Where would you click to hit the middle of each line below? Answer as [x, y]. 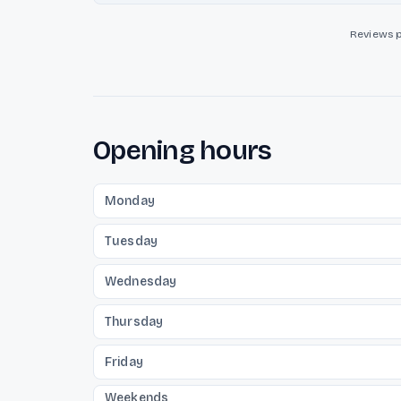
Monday [130, 201]
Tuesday [132, 241]
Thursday [134, 322]
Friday [124, 362]
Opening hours [183, 150]
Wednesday [141, 282]
